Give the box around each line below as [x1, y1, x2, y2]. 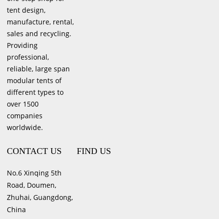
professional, [7, 52, 49, 62]
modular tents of [7, 76, 62, 86]
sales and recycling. [7, 29, 72, 39]
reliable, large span [7, 64, 70, 74]
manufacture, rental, [7, 17, 74, 27]
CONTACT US [7, 146, 62, 156]
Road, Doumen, [7, 180, 57, 190]
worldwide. [7, 123, 44, 132]
